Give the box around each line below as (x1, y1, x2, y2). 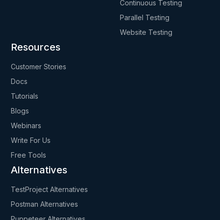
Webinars (11, 121, 42, 130)
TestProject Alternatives (11, 185, 88, 194)
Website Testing (120, 28, 173, 37)
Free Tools (11, 151, 47, 160)
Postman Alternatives (11, 200, 79, 209)
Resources (11, 41, 61, 54)
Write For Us (11, 136, 51, 145)
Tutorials (11, 92, 39, 101)
